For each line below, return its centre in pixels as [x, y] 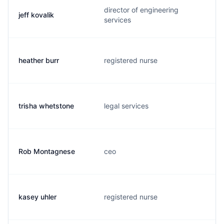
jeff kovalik [36, 15]
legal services [126, 106]
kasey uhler [37, 197]
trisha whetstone [46, 106]
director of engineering [141, 10]
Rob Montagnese [47, 151]
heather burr [39, 60]
